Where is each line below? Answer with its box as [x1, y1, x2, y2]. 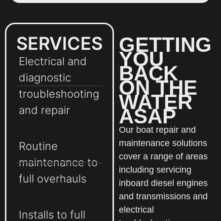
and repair [19, 104, 70, 117]
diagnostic [19, 71, 71, 84]
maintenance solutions [119, 138, 208, 148]
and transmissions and [119, 191, 208, 202]
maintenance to [19, 156, 98, 169]
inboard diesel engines [119, 178, 208, 188]
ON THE [119, 76, 198, 100]
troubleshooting [19, 87, 99, 101]
